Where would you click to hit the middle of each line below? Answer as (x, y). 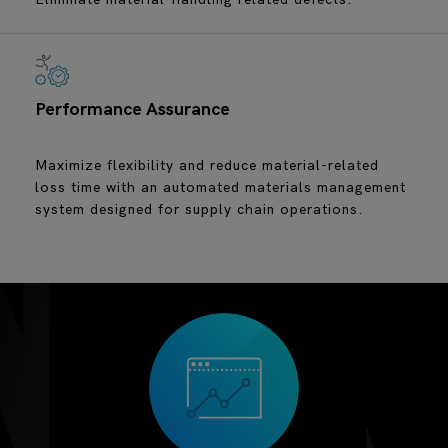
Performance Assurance (132, 110)
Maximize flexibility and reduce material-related (207, 166)
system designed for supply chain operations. (199, 210)
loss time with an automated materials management (220, 188)
